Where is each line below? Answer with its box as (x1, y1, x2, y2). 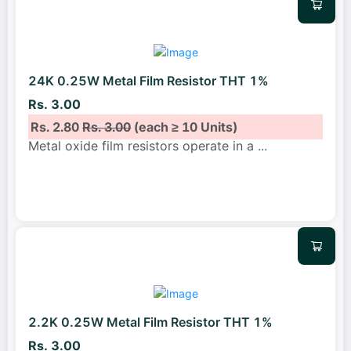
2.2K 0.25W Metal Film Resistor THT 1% (28, 314, 273, 331)
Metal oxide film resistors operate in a (28, 137, 258, 154)
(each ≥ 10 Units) (131, 118, 238, 135)
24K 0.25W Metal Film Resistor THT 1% (28, 73, 269, 89)
